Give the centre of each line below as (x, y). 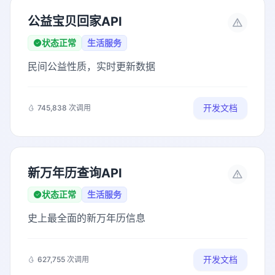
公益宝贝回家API (75, 21)
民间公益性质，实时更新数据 (91, 66)
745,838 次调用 (64, 108)
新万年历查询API (75, 173)
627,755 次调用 (63, 259)
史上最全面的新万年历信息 (87, 218)
